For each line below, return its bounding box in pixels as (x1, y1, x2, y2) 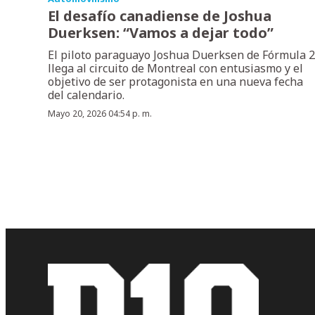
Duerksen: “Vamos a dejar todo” (48, 22, 274, 42)
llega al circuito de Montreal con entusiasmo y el (48, 60, 303, 76)
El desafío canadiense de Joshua (48, 6, 271, 25)
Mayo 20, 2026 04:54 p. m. (48, 107, 152, 120)
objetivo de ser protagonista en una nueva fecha (48, 73, 303, 89)
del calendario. (48, 86, 124, 103)
